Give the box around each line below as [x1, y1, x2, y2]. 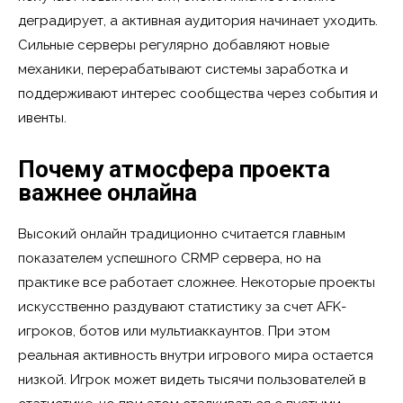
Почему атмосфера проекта [18, 155, 330, 183]
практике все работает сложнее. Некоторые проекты [18, 273, 375, 291]
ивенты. [18, 109, 67, 126]
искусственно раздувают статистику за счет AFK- [18, 298, 346, 315]
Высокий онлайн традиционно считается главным [18, 225, 345, 242]
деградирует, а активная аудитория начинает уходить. [18, 12, 378, 29]
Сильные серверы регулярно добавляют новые [18, 36, 329, 53]
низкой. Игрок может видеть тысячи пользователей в [18, 371, 366, 388]
